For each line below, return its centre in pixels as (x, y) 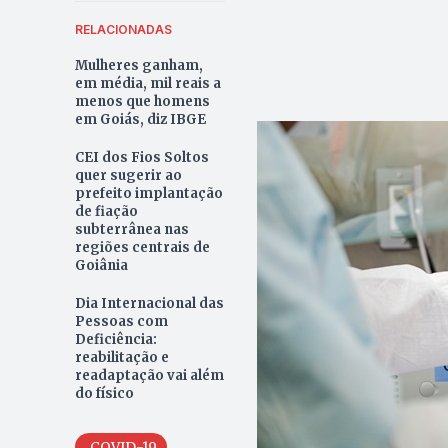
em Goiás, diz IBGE (140, 120)
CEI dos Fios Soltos (141, 158)
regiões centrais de (142, 248)
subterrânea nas (131, 230)
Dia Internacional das (149, 304)
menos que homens (142, 102)
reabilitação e (121, 358)
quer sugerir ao (128, 176)
